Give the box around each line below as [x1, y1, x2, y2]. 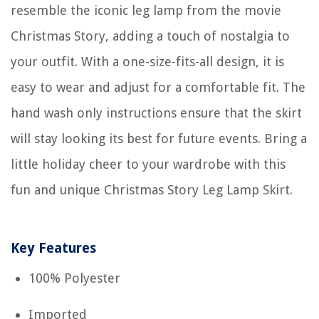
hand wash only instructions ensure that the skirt [11, 105, 302, 120]
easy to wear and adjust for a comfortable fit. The [11, 79, 305, 95]
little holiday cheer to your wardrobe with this [11, 156, 286, 172]
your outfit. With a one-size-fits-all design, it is [11, 53, 284, 69]
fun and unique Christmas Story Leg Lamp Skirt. [11, 182, 293, 197]
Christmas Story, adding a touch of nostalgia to [11, 28, 290, 43]
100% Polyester [28, 270, 120, 286]
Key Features [11, 239, 96, 256]
